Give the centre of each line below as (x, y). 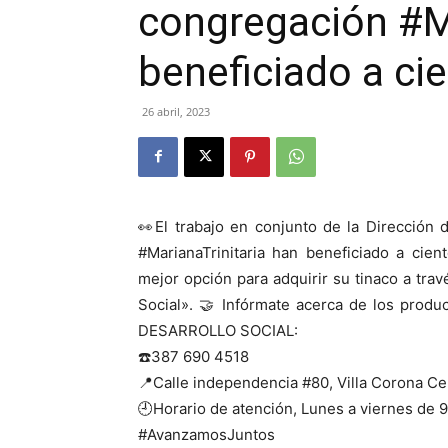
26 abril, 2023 (176, 111)
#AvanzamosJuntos (206, 434)
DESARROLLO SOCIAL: (218, 330)
